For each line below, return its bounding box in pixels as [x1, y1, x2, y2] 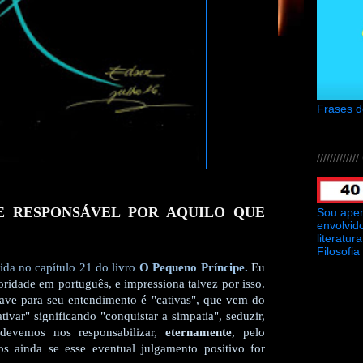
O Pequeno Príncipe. [139, 261, 248, 275]
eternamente [165, 326, 233, 340]
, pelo [232, 326, 266, 340]
